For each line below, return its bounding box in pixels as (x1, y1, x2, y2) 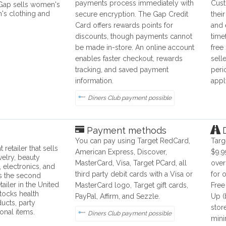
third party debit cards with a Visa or (75, 170, 193, 179)
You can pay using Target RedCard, (75, 137, 191, 145)
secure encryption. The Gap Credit (75, 10, 189, 19)
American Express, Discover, (75, 148, 167, 156)
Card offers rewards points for (75, 21, 174, 30)
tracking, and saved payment (75, 66, 169, 74)
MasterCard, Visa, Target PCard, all (75, 159, 187, 167)
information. (75, 77, 114, 85)
